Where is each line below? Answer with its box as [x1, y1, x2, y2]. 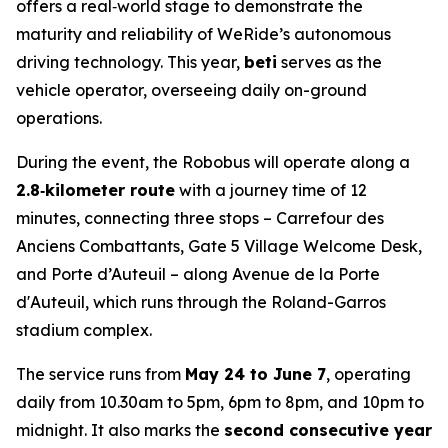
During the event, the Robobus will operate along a [16, 152, 410, 173]
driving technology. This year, [16, 52, 244, 73]
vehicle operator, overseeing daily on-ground [16, 80, 367, 101]
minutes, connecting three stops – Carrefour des [16, 208, 384, 229]
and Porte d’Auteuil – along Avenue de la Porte [16, 264, 380, 285]
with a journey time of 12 [175, 180, 367, 201]
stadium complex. [16, 320, 152, 341]
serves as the [277, 52, 382, 73]
